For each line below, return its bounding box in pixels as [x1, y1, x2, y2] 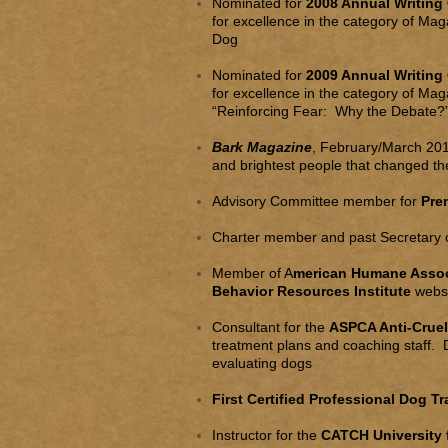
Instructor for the [212, 427, 321, 443]
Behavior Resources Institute [212, 283, 411, 299]
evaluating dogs [212, 355, 312, 371]
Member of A [212, 265, 293, 281]
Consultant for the [212, 319, 329, 335]
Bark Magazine [212, 139, 312, 155]
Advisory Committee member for [212, 193, 421, 209]
